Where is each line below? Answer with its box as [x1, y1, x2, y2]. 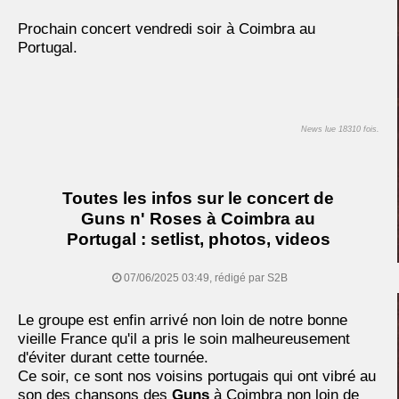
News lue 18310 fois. [300, 124, 379, 134]
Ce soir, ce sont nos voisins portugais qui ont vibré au [18, 367, 376, 385]
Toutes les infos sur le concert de [62, 188, 335, 208]
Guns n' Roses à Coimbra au [81, 208, 316, 228]
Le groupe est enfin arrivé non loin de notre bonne [18, 311, 347, 329]
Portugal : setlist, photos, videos [66, 229, 330, 248]
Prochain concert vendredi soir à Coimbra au [18, 20, 315, 37]
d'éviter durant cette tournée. [18, 348, 208, 366]
